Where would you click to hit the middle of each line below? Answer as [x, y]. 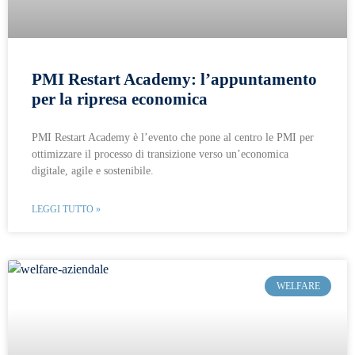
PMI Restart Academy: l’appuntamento [174, 79]
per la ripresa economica [120, 99]
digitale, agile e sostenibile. [93, 171]
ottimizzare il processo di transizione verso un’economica [160, 154]
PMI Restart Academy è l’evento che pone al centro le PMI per [173, 137]
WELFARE [298, 286]
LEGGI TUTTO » [66, 209]
